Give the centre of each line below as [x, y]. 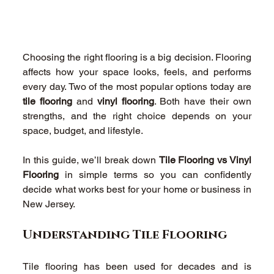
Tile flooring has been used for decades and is [137, 266]
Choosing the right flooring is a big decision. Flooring [137, 57]
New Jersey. [50, 204]
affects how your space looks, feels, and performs [137, 72]
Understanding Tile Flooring [127, 235]
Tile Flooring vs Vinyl [205, 160]
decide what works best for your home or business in [137, 189]
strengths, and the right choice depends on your [137, 116]
